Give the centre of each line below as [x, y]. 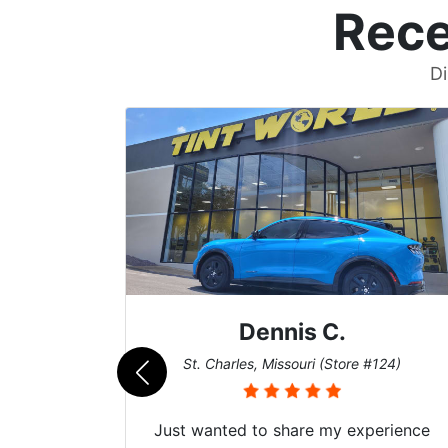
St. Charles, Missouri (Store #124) [277, 363]
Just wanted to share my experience [277, 429]
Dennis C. [277, 331]
